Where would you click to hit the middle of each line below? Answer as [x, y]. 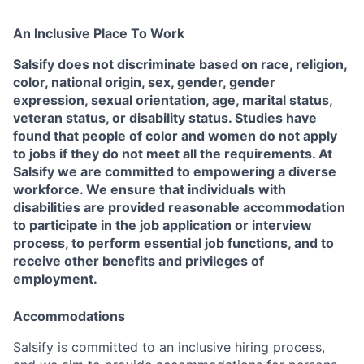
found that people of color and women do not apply [175, 135]
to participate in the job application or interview [162, 225]
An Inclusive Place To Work [99, 33]
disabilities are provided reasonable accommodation [179, 207]
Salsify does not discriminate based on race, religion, [180, 64]
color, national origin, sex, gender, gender [144, 82]
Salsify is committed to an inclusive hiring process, [169, 347]
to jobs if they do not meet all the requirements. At [173, 153]
